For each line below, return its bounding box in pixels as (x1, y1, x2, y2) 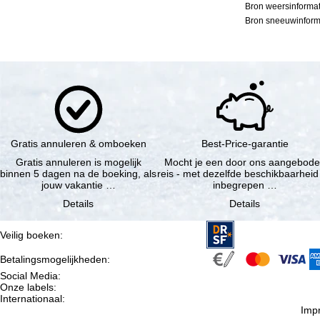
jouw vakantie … (41, 179, 116, 191)
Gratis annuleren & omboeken (10, 138, 146, 150)
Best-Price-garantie (201, 138, 289, 150)
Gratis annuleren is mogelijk (15, 156, 141, 169)
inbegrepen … (212, 179, 277, 191)
